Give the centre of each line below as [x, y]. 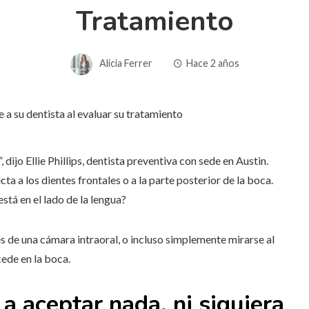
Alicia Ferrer [126, 63]
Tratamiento [154, 21]
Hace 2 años [212, 63]
